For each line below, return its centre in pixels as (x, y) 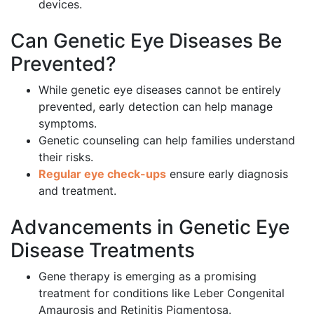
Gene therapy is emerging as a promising (148, 277)
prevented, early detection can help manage (156, 107)
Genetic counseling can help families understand (167, 141)
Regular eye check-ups (102, 174)
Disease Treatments (103, 251)
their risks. (66, 157)
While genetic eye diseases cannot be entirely (160, 90)
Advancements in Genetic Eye (150, 227)
